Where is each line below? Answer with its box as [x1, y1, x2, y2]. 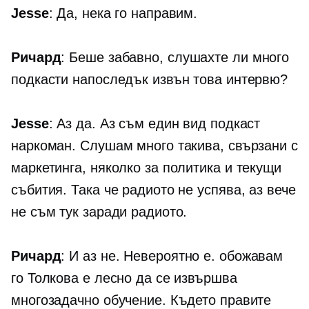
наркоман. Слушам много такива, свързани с [11, 138, 298, 154]
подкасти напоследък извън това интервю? [11, 72, 288, 88]
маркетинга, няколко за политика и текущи [11, 160, 281, 176]
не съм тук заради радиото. [11, 204, 188, 220]
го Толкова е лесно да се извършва [11, 270, 237, 286]
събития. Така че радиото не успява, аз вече [11, 182, 296, 198]
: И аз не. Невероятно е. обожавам [61, 248, 283, 264]
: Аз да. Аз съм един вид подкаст [48, 116, 261, 132]
